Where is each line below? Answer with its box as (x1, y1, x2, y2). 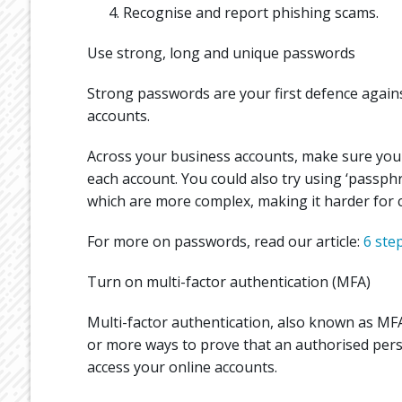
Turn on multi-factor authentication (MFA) (86, 271, 371, 292)
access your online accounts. (86, 356, 277, 377)
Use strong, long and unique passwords (86, 42, 355, 63)
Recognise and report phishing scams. (122, 2, 379, 22)
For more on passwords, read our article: (86, 231, 363, 251)
